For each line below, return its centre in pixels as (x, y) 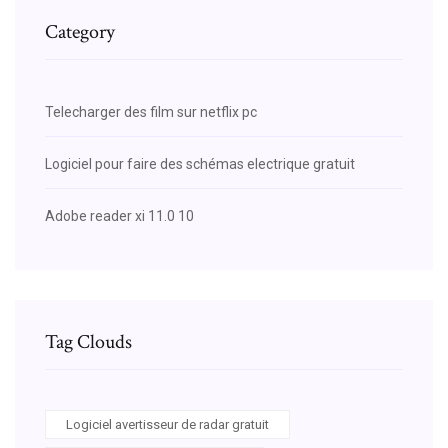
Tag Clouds (88, 341)
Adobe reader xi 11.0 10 (119, 215)
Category (80, 31)
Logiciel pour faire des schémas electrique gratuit (200, 163)
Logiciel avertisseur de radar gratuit (167, 424)
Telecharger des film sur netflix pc (151, 111)
